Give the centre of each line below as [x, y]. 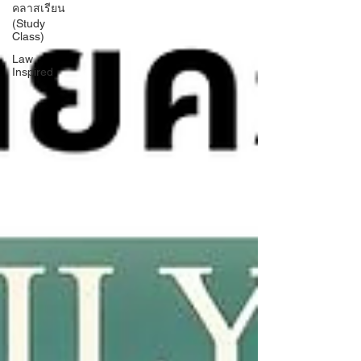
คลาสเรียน [39, 8]
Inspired [33, 72]
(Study [29, 23]
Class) [28, 36]
